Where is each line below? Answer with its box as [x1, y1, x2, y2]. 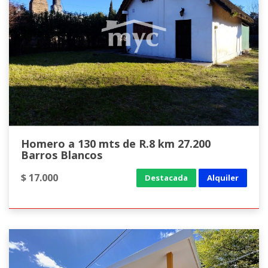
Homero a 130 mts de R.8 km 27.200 [21, 136, 211, 151]
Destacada [145, 172, 188, 183]
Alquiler [207, 172, 239, 183]
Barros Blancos [21, 148, 102, 162]
